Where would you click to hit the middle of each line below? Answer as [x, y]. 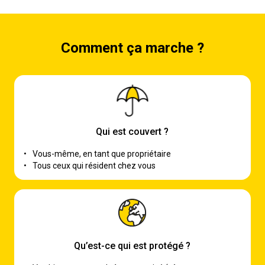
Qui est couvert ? [132, 132]
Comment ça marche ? [132, 48]
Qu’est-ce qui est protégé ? [132, 245]
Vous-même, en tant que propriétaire [102, 154]
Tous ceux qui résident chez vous [94, 166]
